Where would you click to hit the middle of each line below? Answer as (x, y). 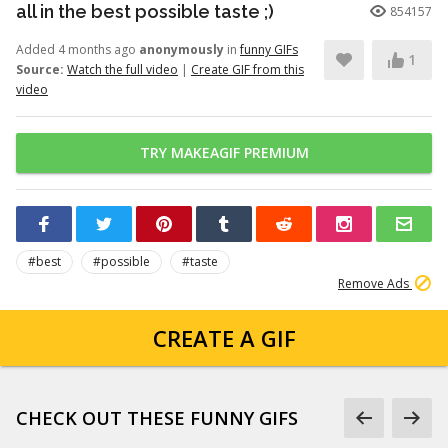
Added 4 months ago (77, 49)
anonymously (181, 49)
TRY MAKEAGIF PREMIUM (224, 152)
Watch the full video (122, 69)
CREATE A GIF (224, 338)
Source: (40, 69)
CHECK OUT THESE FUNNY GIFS (157, 418)
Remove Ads (375, 283)
